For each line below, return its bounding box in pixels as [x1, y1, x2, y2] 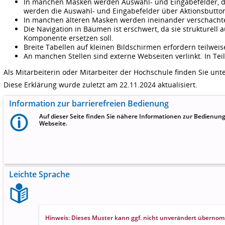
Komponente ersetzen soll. [24, 33, 114, 43]
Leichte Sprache [9, 168, 70, 180]
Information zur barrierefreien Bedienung [9, 97, 169, 109]
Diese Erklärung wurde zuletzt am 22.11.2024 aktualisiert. [4, 80, 197, 90]
